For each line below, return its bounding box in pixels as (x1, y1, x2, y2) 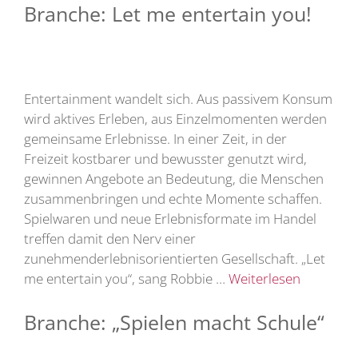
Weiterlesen (229, 269, 300, 288)
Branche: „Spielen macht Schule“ (24, 308, 324, 336)
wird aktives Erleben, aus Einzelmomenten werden (24, 109, 327, 129)
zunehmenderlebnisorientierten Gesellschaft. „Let (24, 249, 325, 268)
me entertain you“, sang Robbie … (24, 269, 229, 288)
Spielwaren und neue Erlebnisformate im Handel (24, 209, 316, 229)
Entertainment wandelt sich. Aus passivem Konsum (24, 89, 332, 109)
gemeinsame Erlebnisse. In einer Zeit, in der (24, 129, 287, 149)
